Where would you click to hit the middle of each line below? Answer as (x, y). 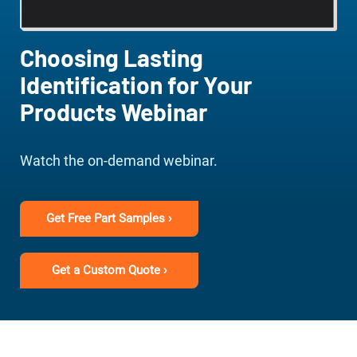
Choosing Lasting (112, 58)
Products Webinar (114, 112)
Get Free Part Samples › (109, 219)
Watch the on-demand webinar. (119, 161)
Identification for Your (136, 85)
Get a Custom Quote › (109, 271)
